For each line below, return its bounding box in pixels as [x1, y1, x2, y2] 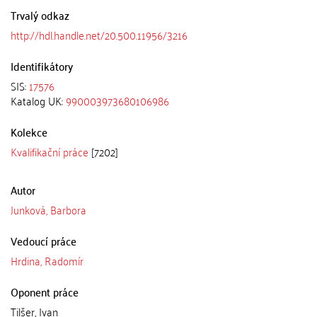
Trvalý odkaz [11, 4, 69, 25]
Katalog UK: [11, 90, 66, 110]
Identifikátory [11, 55, 73, 76]
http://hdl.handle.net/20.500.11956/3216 [11, 24, 188, 45]
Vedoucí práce [11, 230, 76, 250]
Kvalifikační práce [11, 141, 88, 161]
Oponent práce [11, 281, 79, 301]
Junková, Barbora [11, 199, 86, 219]
